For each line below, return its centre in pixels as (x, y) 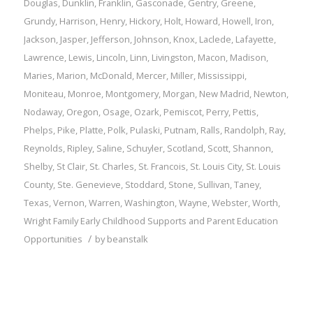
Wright (37, 221)
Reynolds (43, 148)
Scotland (185, 148)
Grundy (39, 21)
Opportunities (53, 239)
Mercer (151, 76)
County (38, 185)
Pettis (244, 112)
